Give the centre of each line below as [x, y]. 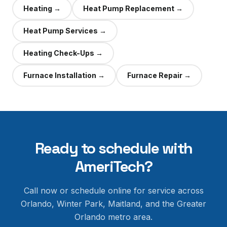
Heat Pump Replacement [129, 8]
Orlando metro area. [113, 217]
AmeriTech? [113, 166]
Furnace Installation [60, 75]
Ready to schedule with [113, 148]
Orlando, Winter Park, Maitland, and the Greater [113, 204]
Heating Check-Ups [59, 53]
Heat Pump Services [61, 31]
